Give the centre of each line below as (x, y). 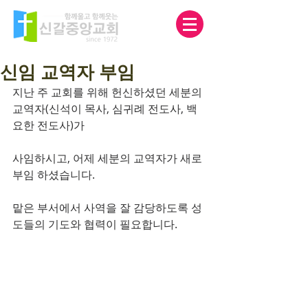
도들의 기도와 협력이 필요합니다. (95, 224)
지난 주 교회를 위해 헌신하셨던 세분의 (109, 92)
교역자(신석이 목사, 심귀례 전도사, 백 (105, 109)
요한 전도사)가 (50, 125)
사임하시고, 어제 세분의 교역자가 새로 (109, 158)
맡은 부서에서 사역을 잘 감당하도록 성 (107, 208)
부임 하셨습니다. (54, 175)
